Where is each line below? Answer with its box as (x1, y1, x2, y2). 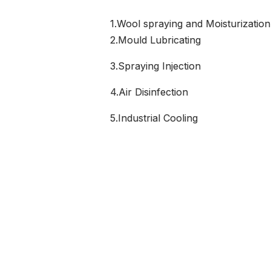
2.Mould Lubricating (110, 34, 201, 47)
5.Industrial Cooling (110, 112, 198, 125)
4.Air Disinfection (110, 86, 188, 99)
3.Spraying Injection (110, 60, 201, 73)
